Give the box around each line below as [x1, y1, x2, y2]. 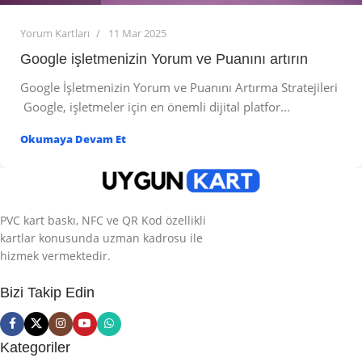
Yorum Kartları [20, 25, 90, 40]
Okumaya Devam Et [20, 131, 126, 146]
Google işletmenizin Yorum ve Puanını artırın [20, 50, 308, 67]
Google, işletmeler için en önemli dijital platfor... [20, 98, 290, 115]
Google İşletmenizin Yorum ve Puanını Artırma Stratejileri [20, 78, 338, 95]
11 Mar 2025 [108, 25, 166, 40]
